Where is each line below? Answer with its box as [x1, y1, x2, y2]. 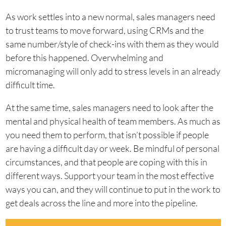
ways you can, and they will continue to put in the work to [5, 184, 220, 195]
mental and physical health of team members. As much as [5, 116, 220, 127]
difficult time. [5, 79, 55, 90]
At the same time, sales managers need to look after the [5, 102, 213, 113]
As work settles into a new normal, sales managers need [5, 11, 215, 22]
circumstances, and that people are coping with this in [5, 156, 207, 167]
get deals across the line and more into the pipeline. [5, 197, 198, 208]
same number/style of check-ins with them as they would [5, 38, 219, 49]
